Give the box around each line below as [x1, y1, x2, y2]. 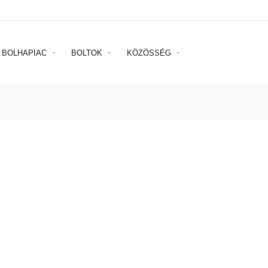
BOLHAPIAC [2, 48, 49, 57]
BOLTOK [71, 48, 105, 57]
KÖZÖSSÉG [127, 48, 173, 57]
